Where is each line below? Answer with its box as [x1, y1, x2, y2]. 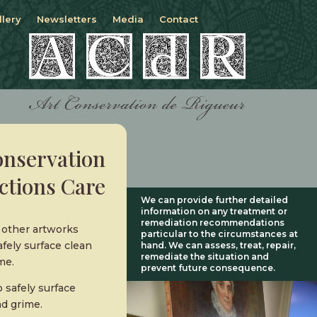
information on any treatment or [141, 206, 288, 217]
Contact [159, 13, 198, 25]
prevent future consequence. [141, 263, 276, 273]
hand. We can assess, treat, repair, [141, 240, 296, 250]
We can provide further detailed [141, 195, 289, 205]
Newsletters [37, 13, 97, 25]
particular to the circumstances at [141, 229, 299, 239]
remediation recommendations [141, 217, 285, 228]
